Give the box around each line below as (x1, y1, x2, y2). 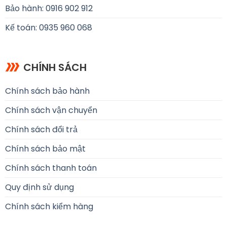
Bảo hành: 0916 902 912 (5, 3, 93, 15)
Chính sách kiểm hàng (5, 201, 93, 213)
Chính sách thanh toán (5, 162, 97, 174)
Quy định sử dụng (5, 181, 74, 194)
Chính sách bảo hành (5, 85, 90, 97)
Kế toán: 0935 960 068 (5, 22, 92, 34)
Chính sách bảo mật (5, 143, 86, 155)
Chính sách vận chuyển (5, 104, 97, 117)
